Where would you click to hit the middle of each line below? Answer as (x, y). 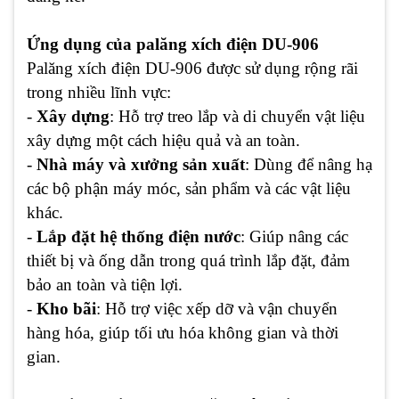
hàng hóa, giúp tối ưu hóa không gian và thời (183, 332)
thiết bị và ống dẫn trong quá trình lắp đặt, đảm (188, 260)
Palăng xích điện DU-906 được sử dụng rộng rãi (192, 68)
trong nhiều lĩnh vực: (99, 92)
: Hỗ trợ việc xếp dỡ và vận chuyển (217, 308)
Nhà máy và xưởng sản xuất (141, 164)
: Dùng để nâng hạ (309, 164)
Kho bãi (66, 308)
